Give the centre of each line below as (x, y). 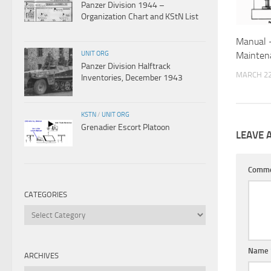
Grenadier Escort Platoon (126, 127)
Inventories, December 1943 (132, 77)
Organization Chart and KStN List (140, 16)
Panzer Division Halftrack (126, 66)
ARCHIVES (41, 255)
